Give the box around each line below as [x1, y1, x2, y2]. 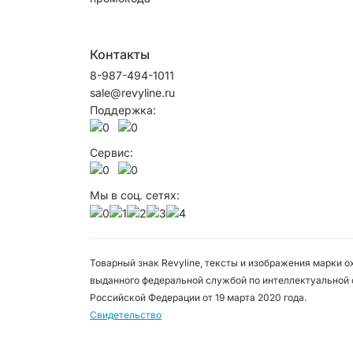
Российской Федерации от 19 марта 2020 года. [90, 291, 307, 303]
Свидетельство [90, 308, 162, 321]
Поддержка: [90, 102, 156, 117]
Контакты [90, 46, 150, 62]
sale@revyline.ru [90, 85, 175, 99]
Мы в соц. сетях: [90, 188, 180, 202]
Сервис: [90, 145, 133, 159]
